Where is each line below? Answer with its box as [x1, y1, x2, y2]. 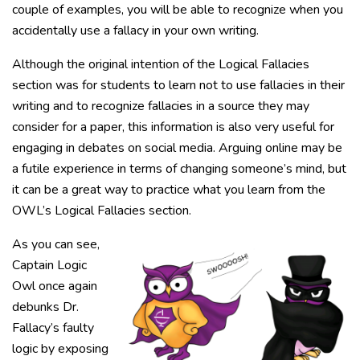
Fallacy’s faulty [12, 319, 94, 337]
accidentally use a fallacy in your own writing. [12, 22, 259, 40]
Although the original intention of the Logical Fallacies [12, 55, 309, 74]
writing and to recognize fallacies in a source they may [12, 97, 309, 116]
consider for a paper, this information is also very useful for [12, 118, 334, 137]
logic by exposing [12, 340, 108, 358]
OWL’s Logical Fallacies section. [12, 202, 191, 220]
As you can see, [12, 235, 100, 254]
